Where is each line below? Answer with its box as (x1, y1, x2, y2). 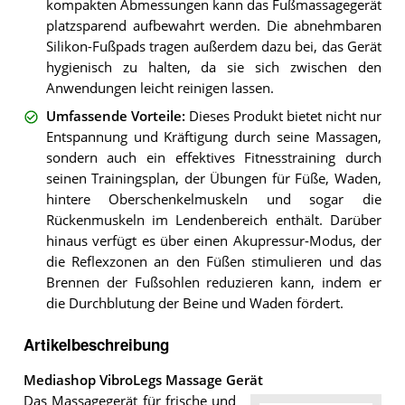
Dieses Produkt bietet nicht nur (188, 107, 381, 125)
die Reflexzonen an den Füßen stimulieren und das (45, 252, 381, 270)
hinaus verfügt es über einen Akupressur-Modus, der (45, 231, 381, 250)
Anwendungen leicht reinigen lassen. (45, 80, 274, 98)
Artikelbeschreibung (23, 333, 169, 355)
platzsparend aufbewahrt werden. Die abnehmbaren (45, 17, 381, 35)
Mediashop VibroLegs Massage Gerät (23, 371, 263, 389)
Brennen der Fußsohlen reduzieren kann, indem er (45, 273, 381, 291)
